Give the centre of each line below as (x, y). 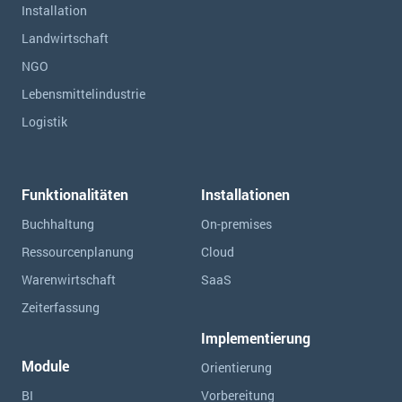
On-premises (236, 224)
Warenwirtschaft (69, 280)
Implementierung (256, 338)
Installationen (245, 194)
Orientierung (236, 367)
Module (45, 366)
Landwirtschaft (65, 38)
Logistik (44, 122)
